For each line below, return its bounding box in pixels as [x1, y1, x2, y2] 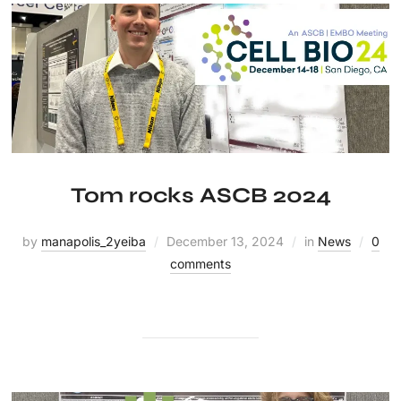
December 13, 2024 [166, 234, 284, 249]
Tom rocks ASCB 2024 [70, 183, 331, 209]
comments [170, 256, 231, 271]
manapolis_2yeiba [40, 234, 146, 249]
